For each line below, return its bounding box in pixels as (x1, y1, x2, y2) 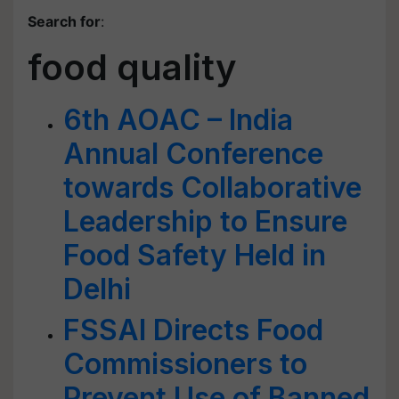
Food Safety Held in (63, 238, 326, 273)
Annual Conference (63, 136, 323, 171)
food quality (28, 45, 237, 89)
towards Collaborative (63, 170, 362, 205)
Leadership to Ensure (63, 204, 347, 239)
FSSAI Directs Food (63, 313, 323, 347)
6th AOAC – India (63, 102, 293, 137)
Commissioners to (63, 346, 307, 381)
